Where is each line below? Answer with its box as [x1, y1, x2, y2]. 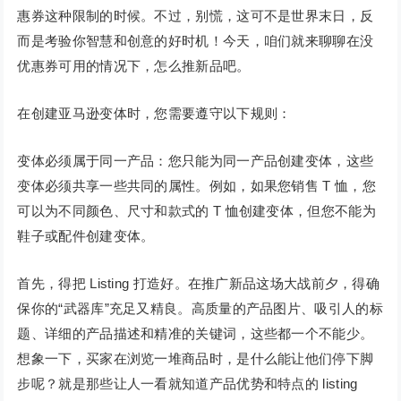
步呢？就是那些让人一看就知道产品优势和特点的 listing [17, 376, 358, 392]
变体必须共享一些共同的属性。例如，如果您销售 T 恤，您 [17, 178, 376, 194]
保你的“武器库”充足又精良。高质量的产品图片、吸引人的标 [17, 301, 383, 317]
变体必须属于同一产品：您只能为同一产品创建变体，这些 [17, 153, 374, 169]
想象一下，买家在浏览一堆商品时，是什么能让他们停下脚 [17, 351, 374, 367]
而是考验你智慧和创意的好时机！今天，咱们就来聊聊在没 [17, 33, 374, 49]
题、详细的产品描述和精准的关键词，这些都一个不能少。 [17, 326, 374, 342]
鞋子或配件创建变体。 [17, 228, 155, 244]
